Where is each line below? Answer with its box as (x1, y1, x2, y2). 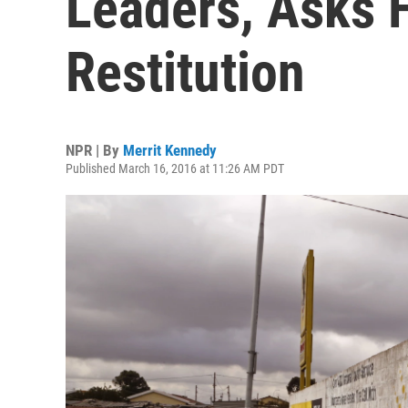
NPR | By (66, 141, 123, 159)
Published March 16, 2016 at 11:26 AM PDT (66, 161, 284, 176)
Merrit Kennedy (123, 141, 217, 159)
